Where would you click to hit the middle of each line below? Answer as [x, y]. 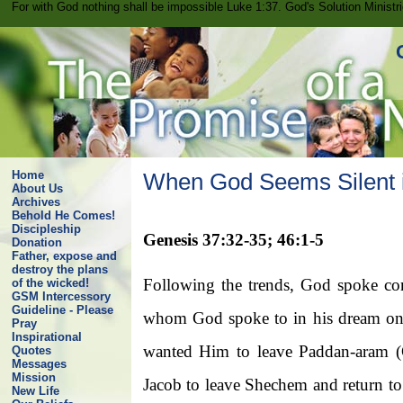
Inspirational [46, 337]
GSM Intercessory [61, 296]
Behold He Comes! [63, 215]
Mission [33, 377]
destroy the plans [59, 269]
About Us [37, 188]
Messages [39, 364]
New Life [35, 391]
